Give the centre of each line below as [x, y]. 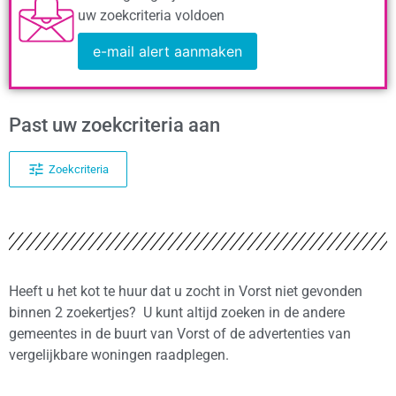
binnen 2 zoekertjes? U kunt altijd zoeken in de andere [177, 313]
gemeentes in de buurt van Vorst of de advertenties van [180, 334]
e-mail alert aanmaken [168, 51]
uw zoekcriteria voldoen [151, 15]
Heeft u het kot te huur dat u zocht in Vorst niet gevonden [186, 292]
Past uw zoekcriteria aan [114, 125]
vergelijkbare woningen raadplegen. [119, 355]
